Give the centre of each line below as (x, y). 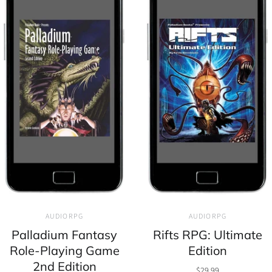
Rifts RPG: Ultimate (208, 235)
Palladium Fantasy (64, 235)
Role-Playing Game (64, 251)
